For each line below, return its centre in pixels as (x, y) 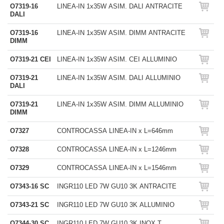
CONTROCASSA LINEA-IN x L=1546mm (117, 168)
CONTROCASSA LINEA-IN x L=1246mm (117, 149)
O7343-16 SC (29, 186)
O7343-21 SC (29, 205)
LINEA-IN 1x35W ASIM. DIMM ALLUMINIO (120, 104)
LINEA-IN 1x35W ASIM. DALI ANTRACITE (120, 6)
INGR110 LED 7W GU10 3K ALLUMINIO (116, 205)
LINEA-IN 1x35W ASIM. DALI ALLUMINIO (119, 78)
